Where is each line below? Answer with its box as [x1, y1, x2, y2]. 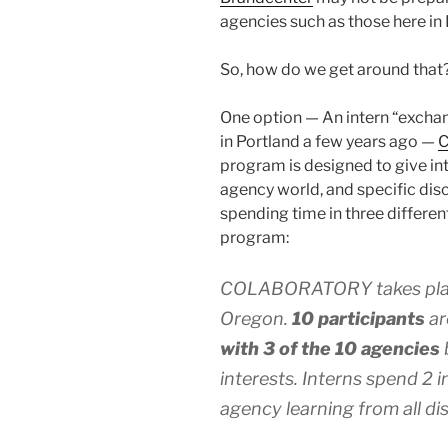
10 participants [292, 308, 425, 330]
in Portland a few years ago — [220, 132, 438, 152]
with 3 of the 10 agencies [220, 338, 440, 360]
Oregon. [220, 308, 292, 330]
